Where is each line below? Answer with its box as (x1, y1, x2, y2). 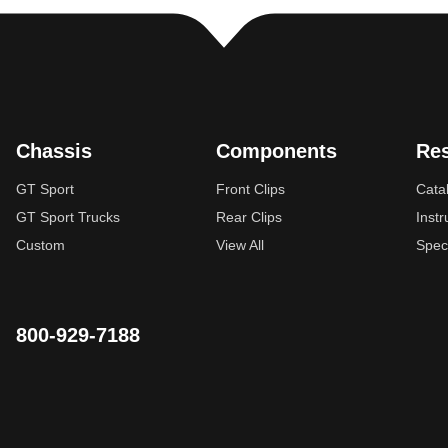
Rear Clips (216, 208, 282, 225)
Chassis (16, 139, 92, 162)
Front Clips (216, 180, 285, 197)
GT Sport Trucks (16, 208, 120, 225)
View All (216, 236, 264, 253)
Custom (16, 236, 65, 253)
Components (216, 139, 337, 162)
